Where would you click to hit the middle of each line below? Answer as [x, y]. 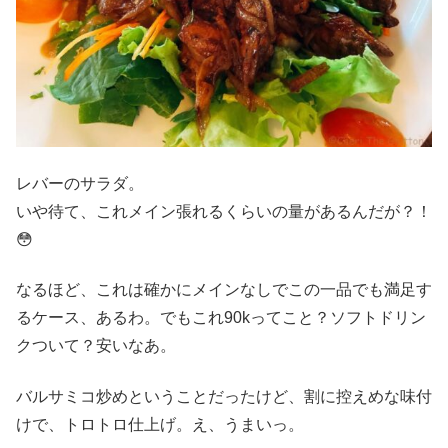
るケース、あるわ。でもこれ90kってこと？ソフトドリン [221, 318]
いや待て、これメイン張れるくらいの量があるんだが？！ [224, 211]
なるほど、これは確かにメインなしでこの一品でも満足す [224, 290]
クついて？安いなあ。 [96, 346]
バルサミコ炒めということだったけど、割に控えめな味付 [224, 396]
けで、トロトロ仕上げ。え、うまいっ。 [160, 424]
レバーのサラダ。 [80, 183]
